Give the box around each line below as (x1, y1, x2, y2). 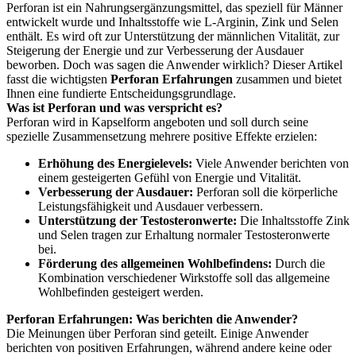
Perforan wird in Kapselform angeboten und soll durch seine (6, 115, 308, 129)
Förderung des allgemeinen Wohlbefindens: (38, 257, 272, 270)
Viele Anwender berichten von (192, 157, 349, 170)
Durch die (272, 257, 325, 270)
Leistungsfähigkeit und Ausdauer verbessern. (38, 199, 263, 213)
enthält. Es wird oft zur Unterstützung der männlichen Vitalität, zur (6, 29, 339, 43)
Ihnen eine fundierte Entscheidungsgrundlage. (6, 87, 236, 100)
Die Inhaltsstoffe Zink (237, 214, 350, 227)
